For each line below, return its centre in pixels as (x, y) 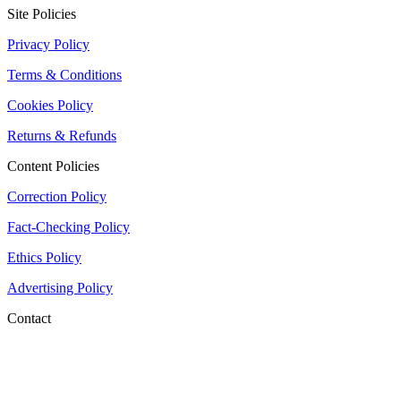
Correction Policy (57, 197)
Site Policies (42, 14)
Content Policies (53, 166)
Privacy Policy (48, 45)
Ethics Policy (44, 258)
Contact (29, 319)
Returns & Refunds (62, 136)
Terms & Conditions (64, 75)
